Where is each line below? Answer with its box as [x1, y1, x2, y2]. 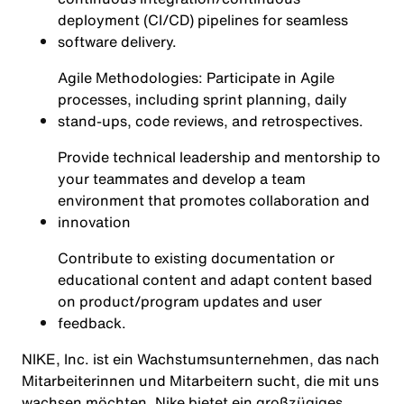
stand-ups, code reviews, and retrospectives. [58, 110, 363, 132]
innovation [58, 211, 131, 233]
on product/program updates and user [58, 290, 322, 312]
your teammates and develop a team [58, 168, 306, 189]
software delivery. [58, 31, 177, 52]
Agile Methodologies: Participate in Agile [58, 67, 335, 88]
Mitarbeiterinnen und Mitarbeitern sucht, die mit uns [22, 370, 379, 391]
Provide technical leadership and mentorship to [58, 146, 381, 168]
